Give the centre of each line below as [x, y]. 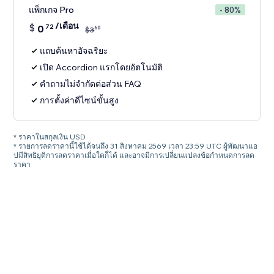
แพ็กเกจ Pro [52, 10]
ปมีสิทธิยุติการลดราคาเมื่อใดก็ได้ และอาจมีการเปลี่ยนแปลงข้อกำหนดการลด [134, 155]
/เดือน [67, 26]
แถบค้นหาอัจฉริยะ [74, 51]
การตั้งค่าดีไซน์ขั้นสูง [80, 101]
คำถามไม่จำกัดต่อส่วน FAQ [91, 84]
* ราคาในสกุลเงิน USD [50, 137]
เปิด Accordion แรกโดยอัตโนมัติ [102, 68]
